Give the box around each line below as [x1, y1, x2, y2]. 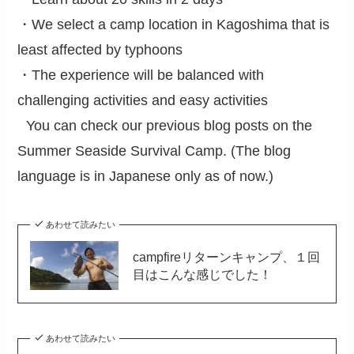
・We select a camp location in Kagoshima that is [17, 17, 330, 32]
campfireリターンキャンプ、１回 [132, 250, 320, 265]
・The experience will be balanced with [17, 67, 265, 83]
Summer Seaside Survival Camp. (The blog [17, 143, 292, 159]
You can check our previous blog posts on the [17, 118, 313, 134]
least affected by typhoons [17, 42, 183, 58]
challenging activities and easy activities [17, 92, 269, 108]
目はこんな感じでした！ [132, 267, 272, 282]
